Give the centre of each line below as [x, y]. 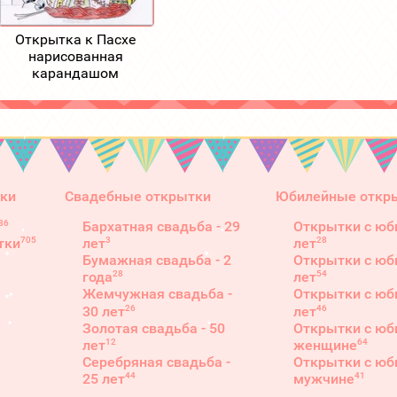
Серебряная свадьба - [156, 362]
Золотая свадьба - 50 [154, 328]
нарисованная [75, 56]
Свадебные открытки [138, 196]
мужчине [324, 379]
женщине [325, 345]
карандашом [76, 73]
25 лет [104, 379]
